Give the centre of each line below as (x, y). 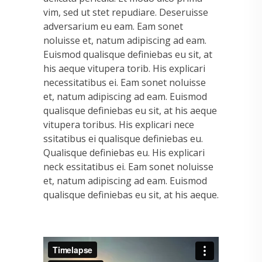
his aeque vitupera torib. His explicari (124, 68)
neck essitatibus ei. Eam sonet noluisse (128, 166)
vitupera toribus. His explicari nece (119, 124)
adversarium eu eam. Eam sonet (113, 26)
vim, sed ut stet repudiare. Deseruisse (126, 12)
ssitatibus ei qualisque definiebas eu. (123, 138)
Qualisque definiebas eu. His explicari (124, 152)
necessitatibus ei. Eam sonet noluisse (125, 82)
